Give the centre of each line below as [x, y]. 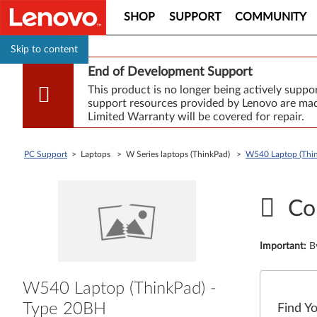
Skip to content [44, 50]
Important [282, 246]
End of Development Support [169, 72]
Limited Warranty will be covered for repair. [196, 117]
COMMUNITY [271, 17]
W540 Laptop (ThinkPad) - [120, 288]
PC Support [46, 154]
